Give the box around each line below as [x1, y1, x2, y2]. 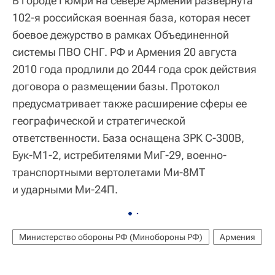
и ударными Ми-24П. [12, 182, 118, 196]
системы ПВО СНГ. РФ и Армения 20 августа [12, 45, 237, 58]
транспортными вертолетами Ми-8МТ [12, 165, 205, 179]
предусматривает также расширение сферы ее [12, 96, 247, 110]
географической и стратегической [12, 114, 185, 127]
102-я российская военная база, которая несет [12, 10, 250, 24]
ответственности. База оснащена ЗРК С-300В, [12, 131, 244, 144]
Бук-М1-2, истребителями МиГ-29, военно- [12, 148, 227, 161]
